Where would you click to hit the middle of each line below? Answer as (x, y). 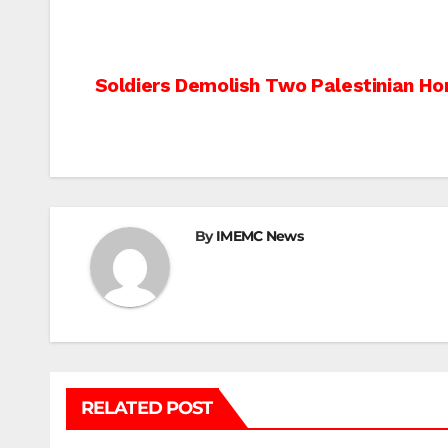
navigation (171, 133)
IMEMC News (259, 235)
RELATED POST (147, 407)
